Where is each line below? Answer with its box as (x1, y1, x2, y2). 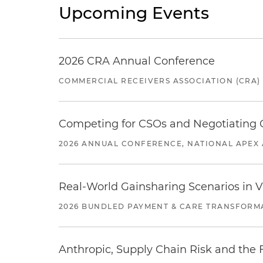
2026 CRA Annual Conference (59, 55, 215, 68)
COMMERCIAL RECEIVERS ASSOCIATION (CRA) (59, 76, 261, 85)
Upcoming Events (59, 3, 209, 23)
